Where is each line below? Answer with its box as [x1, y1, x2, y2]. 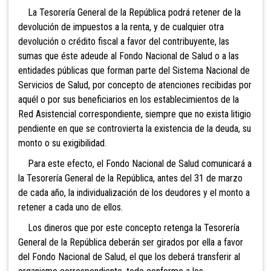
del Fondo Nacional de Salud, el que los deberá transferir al [18, 250, 240, 263]
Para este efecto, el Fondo [18, 157, 129, 169]
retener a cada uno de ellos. [18, 201, 123, 213]
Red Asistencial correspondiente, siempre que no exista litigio [18, 108, 251, 120]
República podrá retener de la [126, 6, 241, 18]
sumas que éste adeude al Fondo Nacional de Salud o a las [18, 50, 239, 62]
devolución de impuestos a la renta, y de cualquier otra [18, 21, 224, 33]
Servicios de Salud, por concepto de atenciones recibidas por [18, 79, 252, 91]
